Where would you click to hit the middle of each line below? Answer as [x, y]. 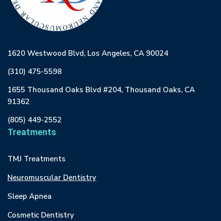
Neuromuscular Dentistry [52, 178]
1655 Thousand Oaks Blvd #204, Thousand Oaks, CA [101, 90]
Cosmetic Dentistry [41, 215]
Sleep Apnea [30, 196]
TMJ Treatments [37, 159]
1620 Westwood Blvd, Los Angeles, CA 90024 [88, 53]
